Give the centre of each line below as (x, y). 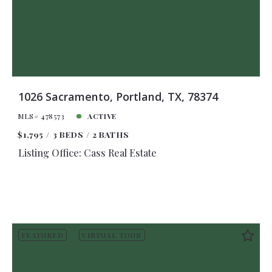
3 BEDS (68, 134)
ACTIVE (102, 116)
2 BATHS (110, 134)
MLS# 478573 (41, 116)
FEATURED (42, 235)
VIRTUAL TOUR (112, 235)
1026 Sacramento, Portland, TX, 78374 (118, 97)
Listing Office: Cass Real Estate (87, 152)
